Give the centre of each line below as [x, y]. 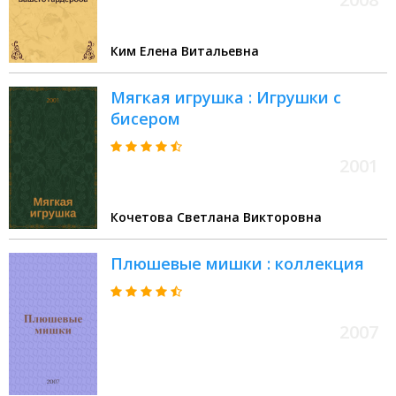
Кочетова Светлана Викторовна [216, 217]
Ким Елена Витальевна [185, 51]
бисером [145, 119]
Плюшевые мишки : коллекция [237, 264]
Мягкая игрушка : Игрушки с [226, 98]
